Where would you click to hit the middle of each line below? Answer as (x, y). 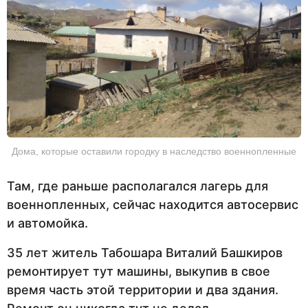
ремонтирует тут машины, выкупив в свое (139, 272)
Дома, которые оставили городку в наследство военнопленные (154, 151)
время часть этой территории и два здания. (143, 290)
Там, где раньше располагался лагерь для (137, 186)
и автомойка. (47, 223)
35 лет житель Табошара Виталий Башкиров (145, 253)
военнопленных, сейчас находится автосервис (153, 204)
